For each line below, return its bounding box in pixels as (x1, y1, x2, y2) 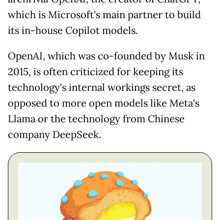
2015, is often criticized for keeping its (8, 65, 183, 78)
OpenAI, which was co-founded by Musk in (8, 49, 205, 62)
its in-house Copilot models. (8, 24, 138, 37)
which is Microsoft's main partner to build (8, 8, 201, 21)
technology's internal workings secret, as (8, 81, 195, 94)
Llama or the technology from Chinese (8, 112, 185, 125)
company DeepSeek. (8, 128, 101, 141)
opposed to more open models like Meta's (8, 96, 199, 110)
